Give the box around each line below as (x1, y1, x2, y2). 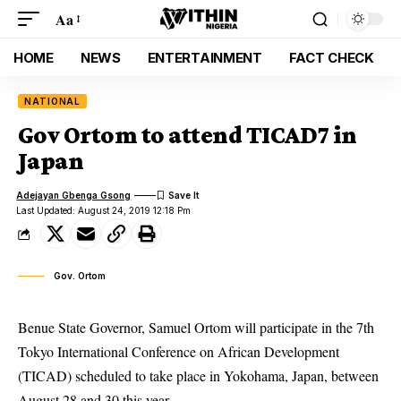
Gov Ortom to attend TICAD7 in (18, 121, 357, 149)
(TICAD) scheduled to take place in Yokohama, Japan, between (18, 366, 379, 385)
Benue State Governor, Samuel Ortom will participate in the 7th (18, 318, 374, 337)
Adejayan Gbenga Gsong (16, 189, 132, 200)
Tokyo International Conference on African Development (18, 342, 339, 361)
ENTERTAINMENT (147, 48, 262, 66)
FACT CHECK (288, 48, 374, 66)
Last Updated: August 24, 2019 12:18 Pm (16, 205, 192, 216)
